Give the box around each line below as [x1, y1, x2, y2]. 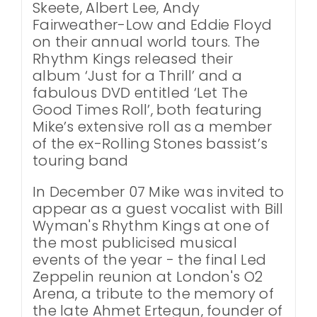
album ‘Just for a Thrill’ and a [32, 65, 243, 86]
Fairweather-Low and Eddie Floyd [32, 14, 272, 35]
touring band [32, 150, 129, 171]
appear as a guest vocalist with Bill [32, 198, 284, 219]
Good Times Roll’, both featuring [32, 99, 263, 120]
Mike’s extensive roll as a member [32, 116, 272, 137]
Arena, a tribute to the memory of [32, 283, 274, 304]
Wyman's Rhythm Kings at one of [32, 215, 270, 236]
